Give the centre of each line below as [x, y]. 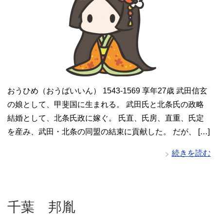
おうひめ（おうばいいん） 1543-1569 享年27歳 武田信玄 [107, 91]
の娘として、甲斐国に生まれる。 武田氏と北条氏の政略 [106, 104]
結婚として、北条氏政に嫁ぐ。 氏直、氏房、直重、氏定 [106, 118]
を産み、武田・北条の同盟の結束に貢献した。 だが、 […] [109, 132]
